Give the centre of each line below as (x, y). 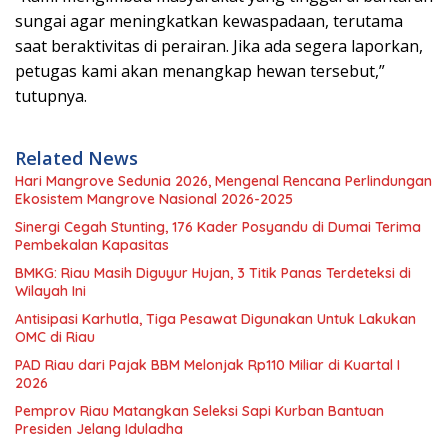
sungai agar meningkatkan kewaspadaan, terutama (209, 20)
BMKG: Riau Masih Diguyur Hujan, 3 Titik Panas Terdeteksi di (213, 272)
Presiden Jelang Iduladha (99, 428)
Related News (76, 157)
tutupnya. (51, 95)
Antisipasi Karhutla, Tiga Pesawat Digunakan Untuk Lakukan (215, 318)
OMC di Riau (55, 336)
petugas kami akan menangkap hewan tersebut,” (200, 70)
